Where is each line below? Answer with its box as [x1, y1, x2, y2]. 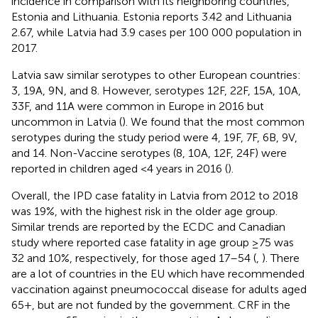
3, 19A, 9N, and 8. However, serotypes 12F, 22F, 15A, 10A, [11, 83, 301, 97]
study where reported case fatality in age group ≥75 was [11, 235, 294, 249]
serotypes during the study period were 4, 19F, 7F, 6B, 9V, [11, 130, 297, 144]
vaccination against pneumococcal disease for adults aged [11, 282, 307, 296]
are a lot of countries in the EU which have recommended [11, 266, 305, 280]
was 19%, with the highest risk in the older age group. [11, 204, 278, 218]
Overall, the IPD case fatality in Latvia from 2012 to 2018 [11, 188, 298, 202]
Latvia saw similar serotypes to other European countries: [11, 67, 301, 82]
